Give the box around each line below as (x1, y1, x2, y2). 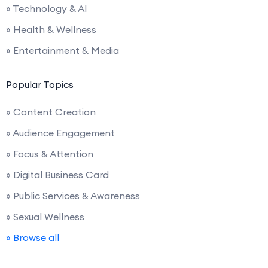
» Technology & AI (6, 2, 87, 14)
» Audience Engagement (6, 126, 115, 139)
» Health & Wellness (6, 23, 96, 35)
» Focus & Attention (6, 147, 93, 160)
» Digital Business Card (6, 168, 109, 181)
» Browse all (6, 231, 59, 243)
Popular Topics (6, 78, 74, 90)
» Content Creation (6, 105, 96, 118)
